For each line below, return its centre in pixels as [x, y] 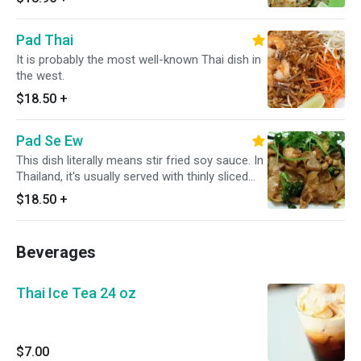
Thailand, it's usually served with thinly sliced [132, 176]
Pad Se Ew [50, 141]
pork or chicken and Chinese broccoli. [115, 193]
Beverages [56, 252]
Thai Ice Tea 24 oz [76, 293]
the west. [40, 76]
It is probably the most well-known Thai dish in [139, 60]
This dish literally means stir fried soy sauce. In [140, 160]
